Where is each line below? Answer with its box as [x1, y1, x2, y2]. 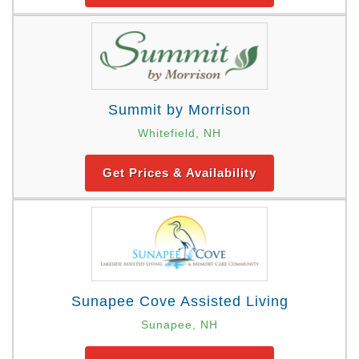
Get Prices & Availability [103, 165, 256, 179]
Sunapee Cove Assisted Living [71, 292, 288, 309]
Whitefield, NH [138, 126, 221, 139]
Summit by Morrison [108, 101, 251, 118]
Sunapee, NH [141, 317, 218, 331]
